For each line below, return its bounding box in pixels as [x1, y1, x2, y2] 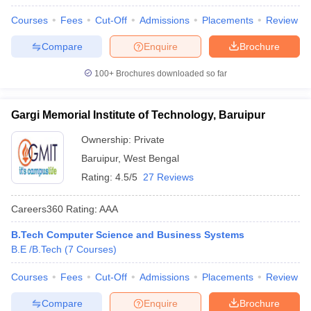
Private [134, 134, 165, 145]
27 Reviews [143, 171, 194, 183]
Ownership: [81, 134, 134, 145]
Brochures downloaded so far [114, 69, 227, 78]
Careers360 [11, 203, 63, 215]
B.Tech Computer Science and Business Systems [11, 229, 244, 240]
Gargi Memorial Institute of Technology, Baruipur [11, 109, 265, 121]
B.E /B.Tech [11, 244, 62, 255]
